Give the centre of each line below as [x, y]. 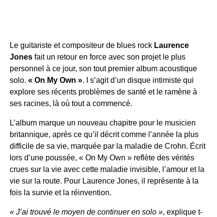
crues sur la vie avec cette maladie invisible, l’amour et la [107, 169]
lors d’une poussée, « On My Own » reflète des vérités [102, 157]
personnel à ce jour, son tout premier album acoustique [103, 68]
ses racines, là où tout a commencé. [71, 103]
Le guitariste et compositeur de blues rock [82, 45]
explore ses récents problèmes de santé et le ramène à [103, 92]
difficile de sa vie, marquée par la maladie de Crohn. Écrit [108, 146]
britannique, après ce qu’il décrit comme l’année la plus [104, 134]
